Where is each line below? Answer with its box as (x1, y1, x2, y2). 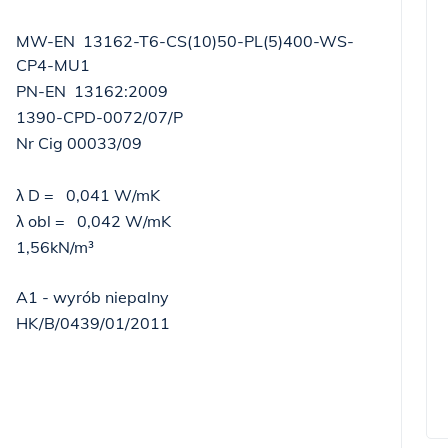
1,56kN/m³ (16, 237, 98, 257)
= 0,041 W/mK (40, 185, 164, 205)
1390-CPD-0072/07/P (16, 107, 183, 127)
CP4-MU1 (16, 55, 90, 75)
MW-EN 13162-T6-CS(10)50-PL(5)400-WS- (16, 31, 354, 51)
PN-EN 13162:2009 (16, 81, 168, 101)
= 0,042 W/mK (51, 211, 175, 231)
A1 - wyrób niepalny (16, 287, 169, 307)
